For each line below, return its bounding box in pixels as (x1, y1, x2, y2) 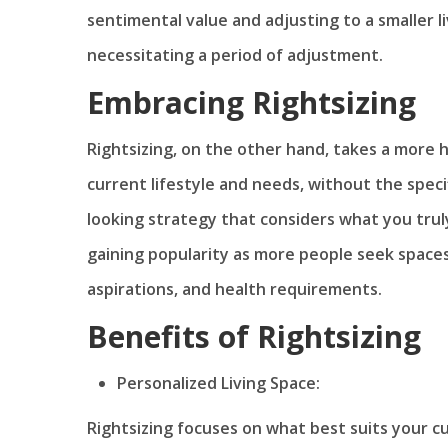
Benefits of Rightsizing (87, 315, 421, 357)
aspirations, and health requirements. (87, 277, 382, 300)
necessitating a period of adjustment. (87, 43, 383, 66)
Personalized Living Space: (117, 371, 320, 394)
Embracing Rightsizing (87, 81, 416, 123)
